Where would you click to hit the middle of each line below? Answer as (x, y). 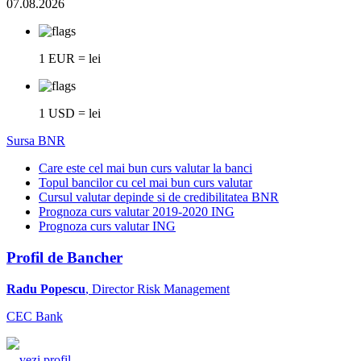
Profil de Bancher (64, 257)
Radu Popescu (46, 288)
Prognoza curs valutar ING (107, 226)
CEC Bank (35, 316)
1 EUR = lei (70, 59)
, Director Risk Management (158, 288)
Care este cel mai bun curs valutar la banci (145, 168)
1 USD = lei (70, 114)
